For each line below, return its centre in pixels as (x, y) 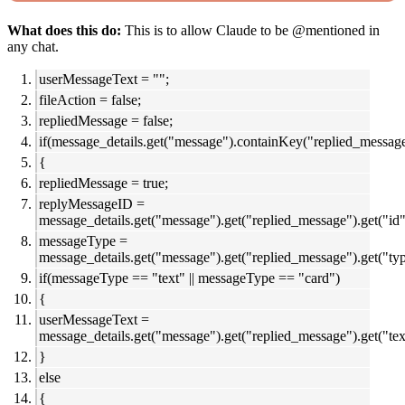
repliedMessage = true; (104, 184)
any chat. (33, 47)
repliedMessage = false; (106, 121)
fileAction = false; (90, 100)
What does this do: (64, 31)
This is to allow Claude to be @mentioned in (250, 31)
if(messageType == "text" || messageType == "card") (189, 278)
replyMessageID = (92, 204)
